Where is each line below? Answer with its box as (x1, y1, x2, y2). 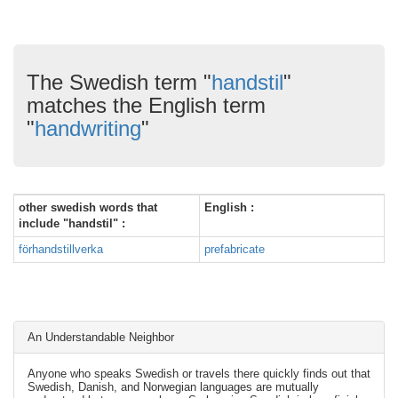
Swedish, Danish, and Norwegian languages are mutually (28, 380, 319, 394)
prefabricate (204, 243, 265, 256)
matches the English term (27, 93, 266, 117)
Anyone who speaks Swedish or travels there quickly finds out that (28, 367, 370, 380)
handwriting (35, 116, 141, 140)
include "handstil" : (19, 217, 125, 230)
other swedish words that (19, 201, 157, 214)
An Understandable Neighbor (28, 330, 174, 344)
